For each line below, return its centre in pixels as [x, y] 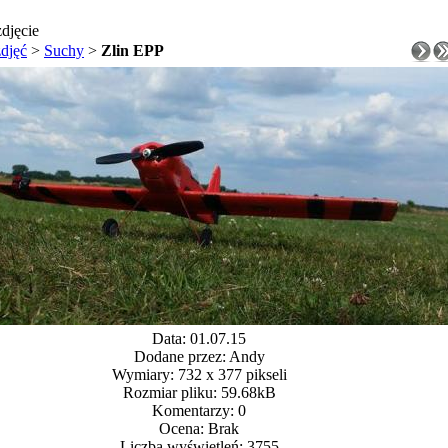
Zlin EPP [132, 50]
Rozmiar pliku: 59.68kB [199, 392]
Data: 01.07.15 [199, 338]
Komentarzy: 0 [199, 410]
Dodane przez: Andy [199, 356]
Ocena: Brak [199, 428]
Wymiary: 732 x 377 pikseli [199, 374]
